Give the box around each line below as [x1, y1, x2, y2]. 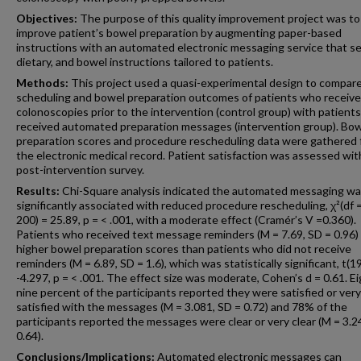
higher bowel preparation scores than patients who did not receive [16, 242, 351, 255]
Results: [16, 184, 60, 197]
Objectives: [16, 11, 77, 25]
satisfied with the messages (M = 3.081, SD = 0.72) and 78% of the [16, 300, 347, 313]
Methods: [16, 76, 68, 89]
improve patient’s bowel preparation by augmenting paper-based [16, 26, 342, 39]
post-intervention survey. [16, 163, 144, 176]
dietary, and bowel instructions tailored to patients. [16, 55, 273, 68]
